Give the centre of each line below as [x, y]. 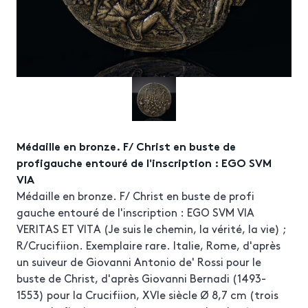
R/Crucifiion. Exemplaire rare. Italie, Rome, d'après [148, 245]
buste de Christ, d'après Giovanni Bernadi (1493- [141, 278]
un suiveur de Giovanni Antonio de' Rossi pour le [139, 261]
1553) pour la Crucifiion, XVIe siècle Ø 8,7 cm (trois [147, 294]
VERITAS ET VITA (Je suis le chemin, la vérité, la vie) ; [152, 228]
